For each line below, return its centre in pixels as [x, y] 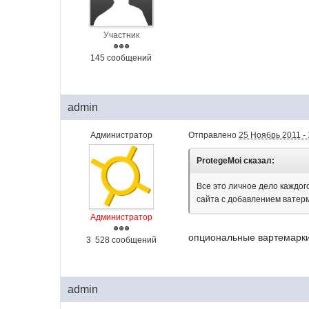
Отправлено [214, 135]
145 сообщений [121, 58]
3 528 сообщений [121, 240]
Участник [121, 35]
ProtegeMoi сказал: [236, 161]
